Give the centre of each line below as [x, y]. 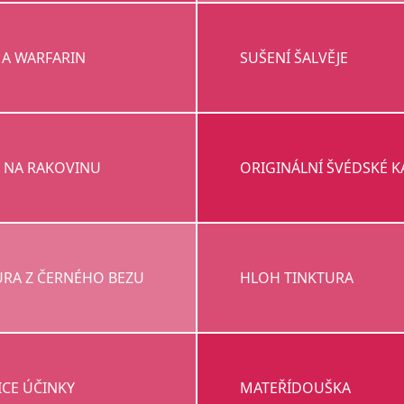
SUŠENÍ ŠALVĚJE [294, 58]
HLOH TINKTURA [297, 278]
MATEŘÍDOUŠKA [296, 388]
